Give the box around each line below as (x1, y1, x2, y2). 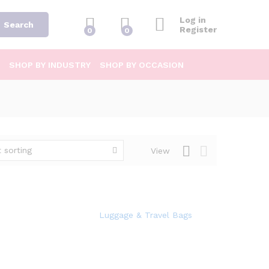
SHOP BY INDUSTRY (9, 60, 91, 70)
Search (4, 20, 34, 29)
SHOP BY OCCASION (100, 60, 184, 70)
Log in (180, 15, 206, 25)
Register (180, 25, 217, 34)
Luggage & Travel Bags (98, 210, 192, 220)
